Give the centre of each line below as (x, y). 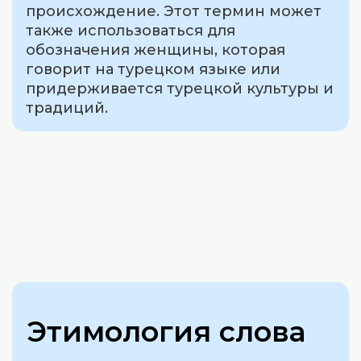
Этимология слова (166, 332)
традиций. (67, 108)
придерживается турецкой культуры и (180, 89)
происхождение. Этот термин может (174, 12)
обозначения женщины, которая (156, 50)
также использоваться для (131, 31)
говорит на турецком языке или (154, 70)
